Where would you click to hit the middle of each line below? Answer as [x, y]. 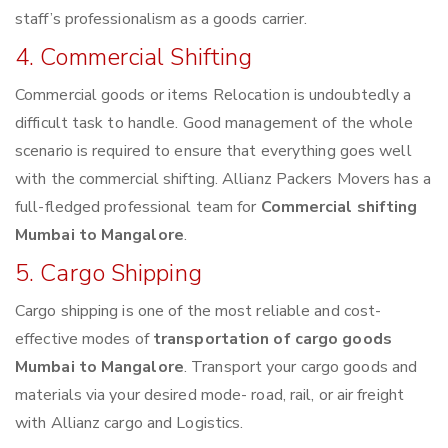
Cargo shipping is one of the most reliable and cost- [198, 311]
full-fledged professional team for [138, 207]
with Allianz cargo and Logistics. [129, 423]
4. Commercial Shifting [134, 57]
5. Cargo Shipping [108, 273]
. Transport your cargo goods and [300, 367]
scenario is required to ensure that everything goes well [213, 151]
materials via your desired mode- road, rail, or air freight [209, 395]
